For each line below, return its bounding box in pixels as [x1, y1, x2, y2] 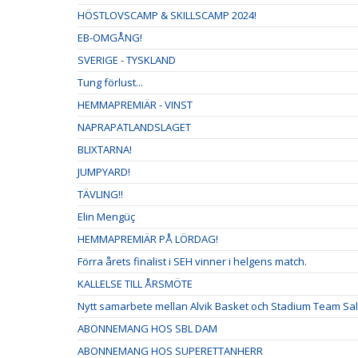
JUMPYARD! [78, 165, 130, 180]
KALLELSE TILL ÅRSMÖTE [78, 276, 193, 292]
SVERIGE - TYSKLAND [78, 53, 176, 68]
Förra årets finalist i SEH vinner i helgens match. [78, 254, 307, 269]
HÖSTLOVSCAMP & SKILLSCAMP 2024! [78, 8, 257, 23]
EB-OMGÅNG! [78, 30, 142, 46]
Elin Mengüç [78, 209, 135, 225]
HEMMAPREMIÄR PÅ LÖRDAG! [78, 232, 218, 247]
